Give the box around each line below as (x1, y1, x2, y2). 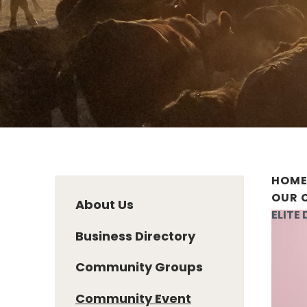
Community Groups (75, 258, 203, 276)
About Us (75, 195, 134, 213)
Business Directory (75, 227, 195, 245)
